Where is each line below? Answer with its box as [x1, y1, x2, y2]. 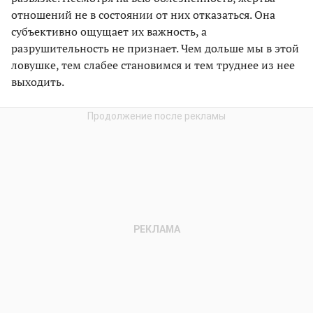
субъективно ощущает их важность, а [11, 23, 207, 39]
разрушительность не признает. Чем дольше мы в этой [11, 40, 299, 56]
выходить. [11, 73, 64, 89]
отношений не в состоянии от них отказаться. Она [11, 6, 275, 22]
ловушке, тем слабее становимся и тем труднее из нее [11, 57, 295, 73]
